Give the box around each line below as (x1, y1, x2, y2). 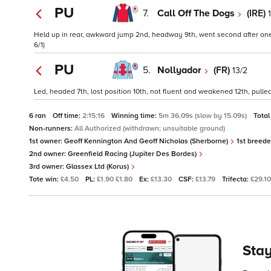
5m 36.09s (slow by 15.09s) (158, 111, 249, 121)
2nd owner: (29, 149, 68, 159)
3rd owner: (29, 162, 66, 172)
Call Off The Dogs (157, 7, 237, 19)
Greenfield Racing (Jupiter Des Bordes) (68, 149, 198, 159)
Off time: (53, 111, 82, 121)
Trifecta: (222, 175, 250, 184)
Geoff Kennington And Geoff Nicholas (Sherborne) (64, 137, 230, 146)
